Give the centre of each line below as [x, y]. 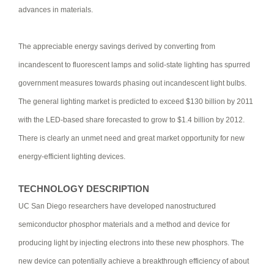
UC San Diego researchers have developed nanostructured [117, 206]
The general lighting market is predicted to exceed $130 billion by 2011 [136, 101]
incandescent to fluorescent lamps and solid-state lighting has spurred [134, 65]
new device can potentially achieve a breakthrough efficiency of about [134, 261]
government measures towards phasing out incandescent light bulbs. [132, 83]
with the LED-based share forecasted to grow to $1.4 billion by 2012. [131, 120]
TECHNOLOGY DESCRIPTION [84, 189]
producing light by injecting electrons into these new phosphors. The [131, 243]
